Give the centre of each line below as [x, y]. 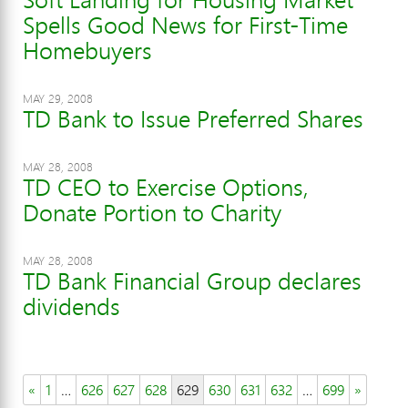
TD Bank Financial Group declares [192, 281]
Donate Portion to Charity [152, 213]
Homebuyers [87, 51]
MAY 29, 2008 [58, 98]
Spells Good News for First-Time [185, 25]
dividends [71, 306]
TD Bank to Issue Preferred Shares [193, 119]
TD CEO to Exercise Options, [166, 187]
